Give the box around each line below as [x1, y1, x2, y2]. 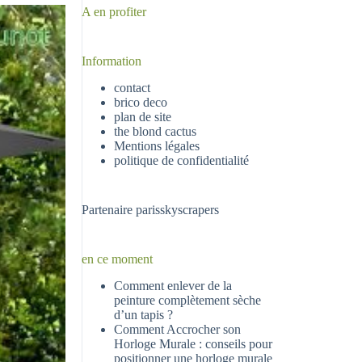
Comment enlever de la [114, 278, 233, 293]
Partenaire [82, 202, 137, 217]
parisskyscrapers [136, 202, 220, 217]
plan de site [114, 109, 172, 124]
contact [114, 80, 151, 95]
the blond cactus [114, 124, 197, 138]
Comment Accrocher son [114, 322, 242, 336]
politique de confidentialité [114, 153, 250, 167]
